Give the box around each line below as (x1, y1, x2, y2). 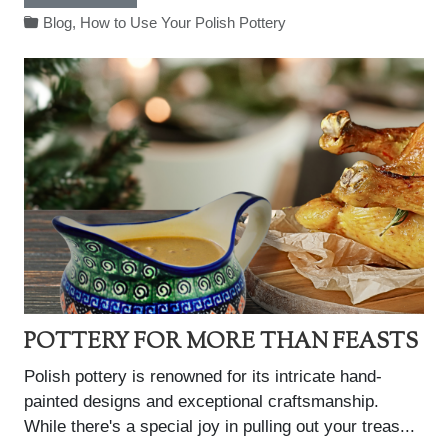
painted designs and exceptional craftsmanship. (24, 392, 379, 411)
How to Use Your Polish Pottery (80, 15, 286, 31)
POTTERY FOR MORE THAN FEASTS (24, 327, 418, 358)
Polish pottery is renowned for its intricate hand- (24, 367, 382, 386)
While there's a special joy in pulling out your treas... (24, 417, 415, 436)
